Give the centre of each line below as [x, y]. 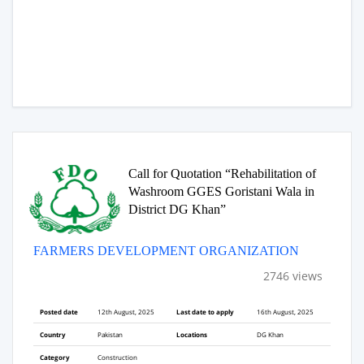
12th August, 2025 [126, 311]
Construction [117, 357]
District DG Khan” [177, 209]
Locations [192, 334]
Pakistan [110, 334]
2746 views [293, 275]
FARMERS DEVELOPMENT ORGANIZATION [166, 250]
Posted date [59, 311]
